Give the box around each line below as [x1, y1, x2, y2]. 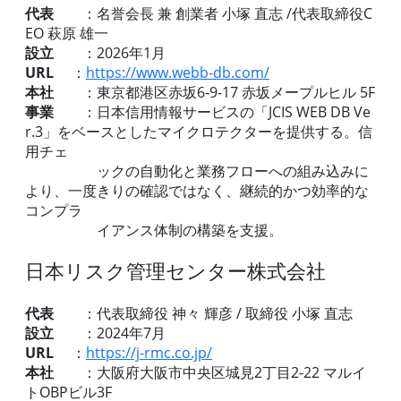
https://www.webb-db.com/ [86, 62, 269, 82]
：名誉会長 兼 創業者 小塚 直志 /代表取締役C [54, 3, 372, 23]
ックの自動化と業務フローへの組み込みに [25, 160, 369, 181]
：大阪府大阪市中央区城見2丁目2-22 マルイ [54, 362, 366, 382]
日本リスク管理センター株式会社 [25, 258, 326, 285]
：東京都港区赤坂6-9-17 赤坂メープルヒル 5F [54, 81, 375, 102]
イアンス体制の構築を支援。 [25, 219, 283, 240]
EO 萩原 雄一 [25, 22, 108, 43]
